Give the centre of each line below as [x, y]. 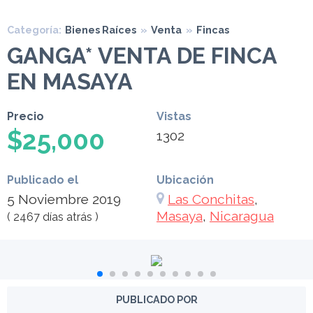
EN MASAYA [70, 82]
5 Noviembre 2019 [64, 199]
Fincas [213, 30]
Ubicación [185, 180]
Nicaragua [242, 216]
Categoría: [34, 30]
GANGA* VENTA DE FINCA [142, 56]
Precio [26, 117]
